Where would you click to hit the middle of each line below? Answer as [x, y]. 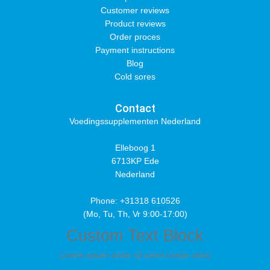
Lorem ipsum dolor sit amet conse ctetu [135, 255]
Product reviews [135, 24]
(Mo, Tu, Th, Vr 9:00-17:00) [135, 214]
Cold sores [135, 77]
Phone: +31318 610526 [135, 201]
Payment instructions [135, 50]
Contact [135, 108]
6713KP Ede [135, 161]
